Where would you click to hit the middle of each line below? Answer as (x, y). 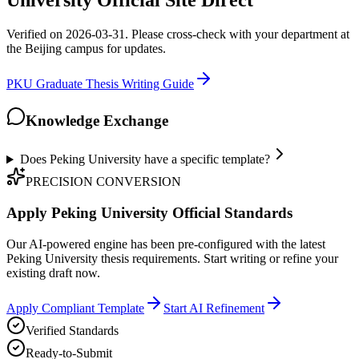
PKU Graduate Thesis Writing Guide (100, 83)
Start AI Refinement (214, 308)
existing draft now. (53, 272)
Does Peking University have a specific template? (145, 159)
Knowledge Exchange (97, 120)
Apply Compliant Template (75, 308)
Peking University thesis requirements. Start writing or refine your (172, 258)
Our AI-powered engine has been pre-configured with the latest (166, 244)
